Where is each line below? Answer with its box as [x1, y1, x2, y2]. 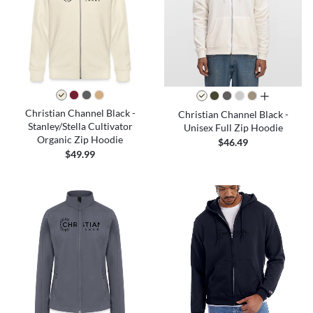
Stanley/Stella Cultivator [27, 119, 133, 132]
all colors [259, 90, 300, 103]
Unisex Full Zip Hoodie [183, 121, 283, 133]
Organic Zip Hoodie [37, 133, 123, 145]
